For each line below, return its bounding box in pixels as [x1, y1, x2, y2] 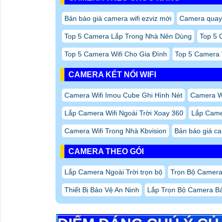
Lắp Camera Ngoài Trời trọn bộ [64, 168, 163, 176]
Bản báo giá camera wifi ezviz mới [64, 14, 171, 23]
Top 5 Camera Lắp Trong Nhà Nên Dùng [64, 32, 192, 41]
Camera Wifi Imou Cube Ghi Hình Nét [64, 91, 182, 100]
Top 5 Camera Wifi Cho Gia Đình [64, 50, 167, 58]
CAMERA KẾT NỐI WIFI [68, 70, 156, 79]
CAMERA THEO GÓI [68, 147, 144, 156]
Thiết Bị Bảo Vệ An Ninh [64, 186, 139, 194]
